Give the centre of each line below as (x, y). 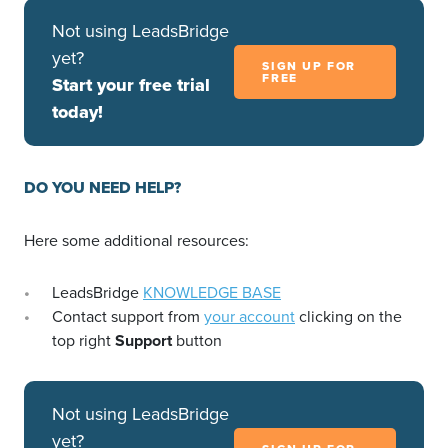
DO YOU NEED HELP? (102, 188)
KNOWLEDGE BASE (212, 293)
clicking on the (348, 317)
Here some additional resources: (136, 241)
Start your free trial (131, 85)
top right (83, 341)
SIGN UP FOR (309, 66)
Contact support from (128, 317)
